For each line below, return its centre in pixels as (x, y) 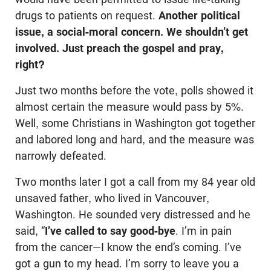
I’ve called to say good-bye (110, 231)
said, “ (30, 231)
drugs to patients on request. (87, 16)
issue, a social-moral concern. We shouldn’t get (132, 32)
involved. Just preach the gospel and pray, (119, 48)
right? (30, 65)
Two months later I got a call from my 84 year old (135, 182)
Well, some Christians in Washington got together (135, 123)
